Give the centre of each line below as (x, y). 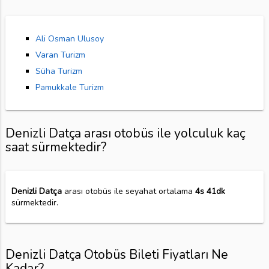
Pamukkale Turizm (69, 88)
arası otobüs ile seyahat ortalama (128, 192)
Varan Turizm (60, 55)
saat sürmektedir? (56, 147)
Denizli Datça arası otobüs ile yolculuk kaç (125, 134)
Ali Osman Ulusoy (69, 39)
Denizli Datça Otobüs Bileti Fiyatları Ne (116, 255)
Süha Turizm (59, 71)
